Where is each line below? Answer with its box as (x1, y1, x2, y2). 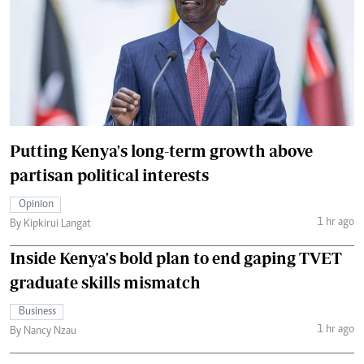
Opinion (19, 198, 54, 210)
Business (19, 305, 56, 318)
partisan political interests (10, 165, 209, 184)
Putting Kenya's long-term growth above (10, 141, 313, 160)
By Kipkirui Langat (10, 218, 91, 230)
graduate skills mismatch (10, 272, 201, 292)
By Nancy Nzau (10, 325, 76, 337)
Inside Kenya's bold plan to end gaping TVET (10, 248, 342, 267)
